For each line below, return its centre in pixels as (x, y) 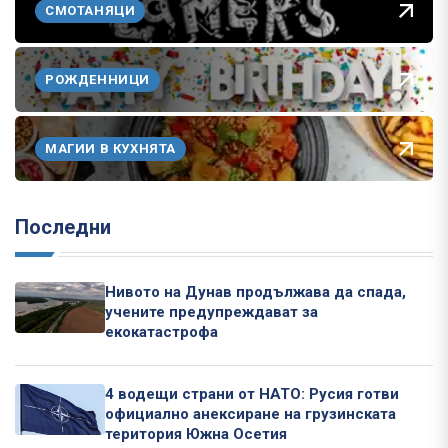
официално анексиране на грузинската (250, 414)
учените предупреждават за (211, 312)
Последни (63, 227)
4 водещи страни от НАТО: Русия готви (252, 394)
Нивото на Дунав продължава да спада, (255, 292)
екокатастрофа (161, 332)
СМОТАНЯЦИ (90, 10)
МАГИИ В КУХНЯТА (110, 148)
